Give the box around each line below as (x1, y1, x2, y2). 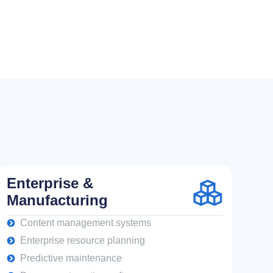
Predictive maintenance (20, 252, 122, 263)
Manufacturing (6, 191, 108, 208)
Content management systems (20, 217, 152, 228)
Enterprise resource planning (20, 235, 146, 246)
